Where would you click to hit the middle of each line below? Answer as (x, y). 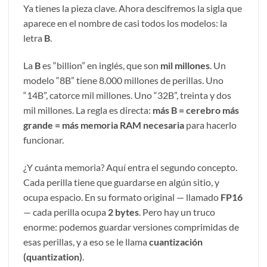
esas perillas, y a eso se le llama (86, 241)
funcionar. (44, 139)
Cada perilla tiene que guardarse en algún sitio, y (121, 182)
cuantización (176, 241)
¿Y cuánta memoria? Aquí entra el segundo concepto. (130, 167)
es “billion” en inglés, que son (100, 65)
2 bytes (123, 212)
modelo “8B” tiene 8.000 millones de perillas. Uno (123, 80)
